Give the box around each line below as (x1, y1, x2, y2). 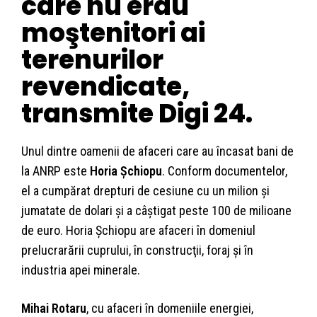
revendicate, (21, 69, 190, 105)
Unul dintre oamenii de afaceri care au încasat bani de (21, 144, 294, 159)
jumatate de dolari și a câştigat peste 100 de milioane (21, 203, 292, 219)
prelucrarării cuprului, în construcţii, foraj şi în (21, 243, 253, 258)
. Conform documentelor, (162, 163, 287, 179)
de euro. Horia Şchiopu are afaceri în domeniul (21, 223, 255, 238)
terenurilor (21, 42, 163, 79)
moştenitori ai (21, 15, 205, 52)
